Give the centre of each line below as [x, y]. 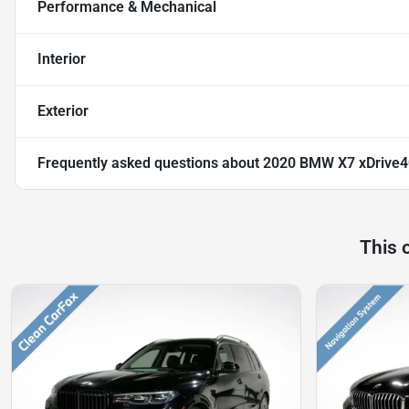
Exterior [63, 111]
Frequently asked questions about [150, 163]
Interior [62, 59]
